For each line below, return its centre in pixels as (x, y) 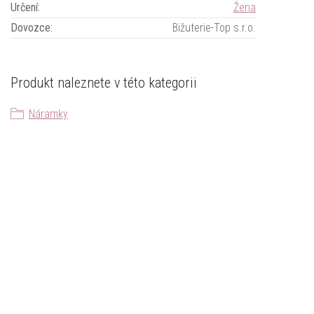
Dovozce (30, 28)
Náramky (48, 114)
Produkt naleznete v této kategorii (104, 83)
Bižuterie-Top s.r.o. (214, 28)
